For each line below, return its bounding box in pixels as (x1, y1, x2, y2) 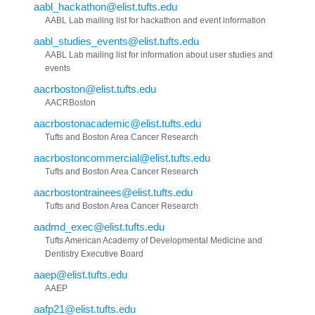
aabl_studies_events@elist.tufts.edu (34, 34, 199, 47)
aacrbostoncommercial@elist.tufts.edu (34, 151, 210, 164)
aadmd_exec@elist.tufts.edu (34, 220, 165, 233)
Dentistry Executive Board (45, 248, 143, 259)
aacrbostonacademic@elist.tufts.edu (34, 117, 201, 129)
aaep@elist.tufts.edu (34, 268, 127, 281)
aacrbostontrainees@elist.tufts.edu (34, 186, 193, 198)
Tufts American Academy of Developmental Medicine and (45, 235, 262, 245)
